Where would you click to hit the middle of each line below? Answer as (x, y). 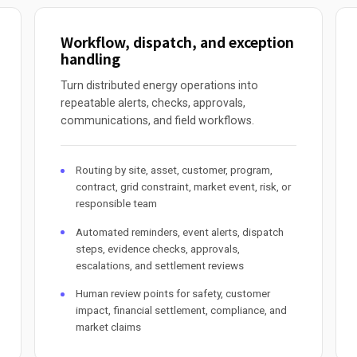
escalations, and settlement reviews (159, 265)
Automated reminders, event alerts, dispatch (179, 232)
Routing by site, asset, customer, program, (174, 171)
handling (91, 59)
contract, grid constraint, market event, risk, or (183, 187)
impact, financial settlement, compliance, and (181, 310)
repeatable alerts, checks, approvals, (153, 103)
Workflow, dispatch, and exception (178, 42)
